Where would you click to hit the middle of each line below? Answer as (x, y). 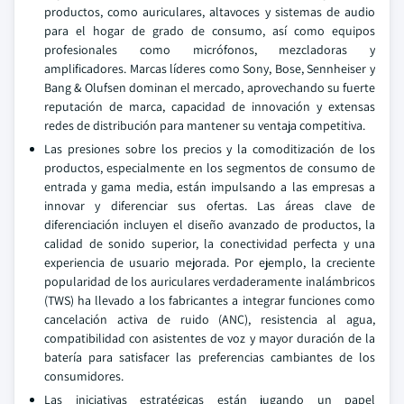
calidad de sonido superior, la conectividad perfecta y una (210, 243)
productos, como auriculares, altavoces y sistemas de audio (210, 12)
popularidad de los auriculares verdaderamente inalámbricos (210, 281)
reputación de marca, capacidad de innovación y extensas (210, 106)
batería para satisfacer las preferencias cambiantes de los (210, 357)
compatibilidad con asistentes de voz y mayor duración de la (210, 338)
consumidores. (84, 376)
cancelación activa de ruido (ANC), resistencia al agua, (210, 319)
